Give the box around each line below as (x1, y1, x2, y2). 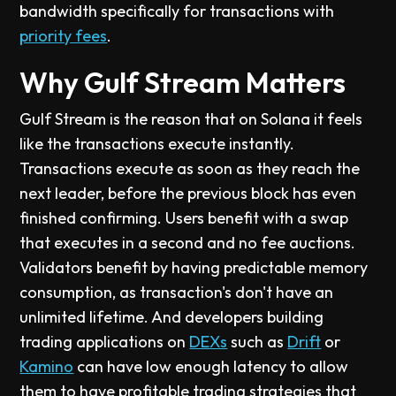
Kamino (19, 356, 74, 377)
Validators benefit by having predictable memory (19, 257, 369, 278)
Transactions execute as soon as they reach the (19, 158, 361, 179)
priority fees (19, 26, 108, 46)
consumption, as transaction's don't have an (19, 282, 334, 302)
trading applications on (19, 331, 190, 352)
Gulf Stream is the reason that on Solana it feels (19, 109, 363, 129)
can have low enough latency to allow (73, 356, 349, 377)
